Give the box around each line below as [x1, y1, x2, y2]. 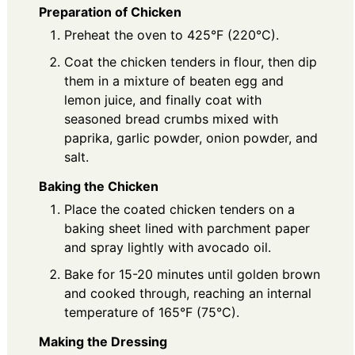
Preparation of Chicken [39, 4, 181, 20]
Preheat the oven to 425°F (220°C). [64, 27, 279, 43]
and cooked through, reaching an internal [64, 284, 311, 301]
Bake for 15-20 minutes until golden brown [64, 265, 320, 282]
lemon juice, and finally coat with [64, 92, 261, 108]
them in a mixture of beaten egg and [64, 73, 284, 89]
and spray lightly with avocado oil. [64, 239, 271, 255]
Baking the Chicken [39, 177, 158, 194]
